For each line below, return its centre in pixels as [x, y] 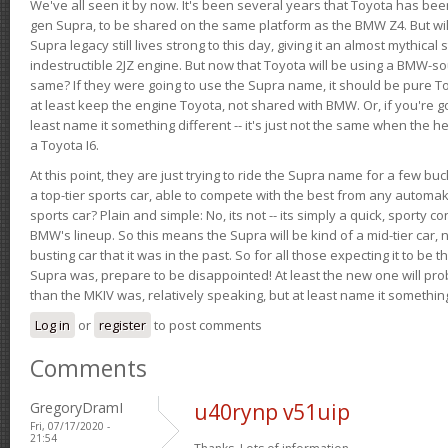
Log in [52, 324]
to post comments [206, 324]
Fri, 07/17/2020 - [70, 425]
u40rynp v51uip [272, 411]
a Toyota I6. [64, 144]
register [122, 324]
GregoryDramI [76, 407]
